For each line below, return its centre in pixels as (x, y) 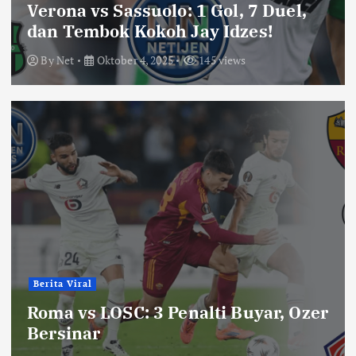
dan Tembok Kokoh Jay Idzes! (150, 31)
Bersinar (64, 333)
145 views (221, 60)
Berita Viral (62, 284)
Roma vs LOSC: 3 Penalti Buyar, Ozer (178, 312)
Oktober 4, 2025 (133, 60)
